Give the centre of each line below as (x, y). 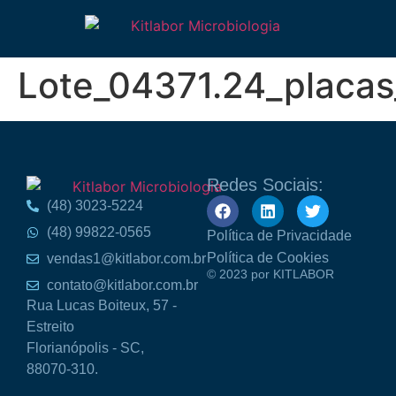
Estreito (50, 326)
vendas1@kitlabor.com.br (126, 258)
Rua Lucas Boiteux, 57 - (102, 305)
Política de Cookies (268, 258)
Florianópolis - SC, (85, 347)
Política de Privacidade (279, 236)
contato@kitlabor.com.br (122, 285)
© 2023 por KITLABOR (270, 274)
